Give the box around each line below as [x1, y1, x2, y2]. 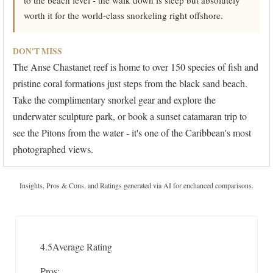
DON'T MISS [13, 45, 62, 58]
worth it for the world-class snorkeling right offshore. [24, 9, 223, 22]
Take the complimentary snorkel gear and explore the [13, 93, 216, 107]
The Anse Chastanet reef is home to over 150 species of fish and [13, 60, 258, 74]
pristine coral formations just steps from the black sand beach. [13, 77, 247, 90]
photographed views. [13, 143, 93, 156]
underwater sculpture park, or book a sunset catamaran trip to [13, 110, 247, 123]
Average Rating [52, 240, 112, 253]
